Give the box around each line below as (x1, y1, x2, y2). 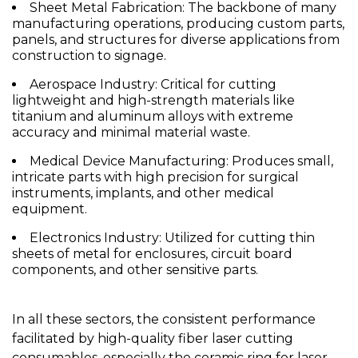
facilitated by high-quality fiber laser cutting (12, 331, 293, 347)
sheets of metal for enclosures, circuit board (12, 246, 292, 262)
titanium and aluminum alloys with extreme (12, 109, 293, 125)
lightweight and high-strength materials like (12, 93, 295, 109)
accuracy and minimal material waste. (12, 125, 250, 141)
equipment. (12, 201, 87, 217)
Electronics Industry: (30, 230, 161, 246)
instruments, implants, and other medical (12, 185, 274, 201)
